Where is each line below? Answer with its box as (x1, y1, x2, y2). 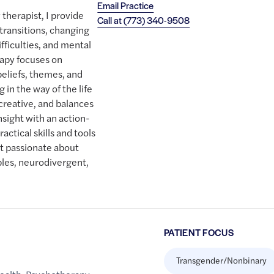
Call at (97, 13, 124, 27)
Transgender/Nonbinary (176, 254, 267, 267)
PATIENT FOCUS (163, 226, 234, 239)
